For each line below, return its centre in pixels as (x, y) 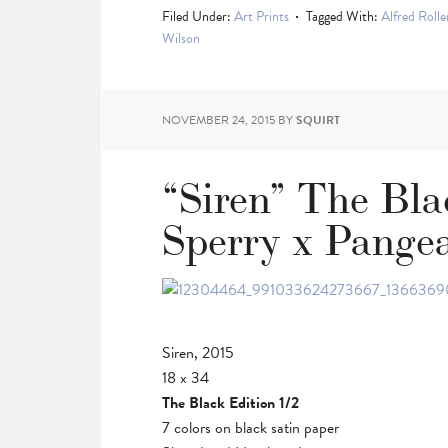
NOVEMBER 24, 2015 (218, 119)
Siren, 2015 (198, 352)
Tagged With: (343, 16)
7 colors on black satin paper (250, 427)
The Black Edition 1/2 (230, 402)
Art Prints (261, 16)
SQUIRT (318, 119)
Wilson (181, 38)
